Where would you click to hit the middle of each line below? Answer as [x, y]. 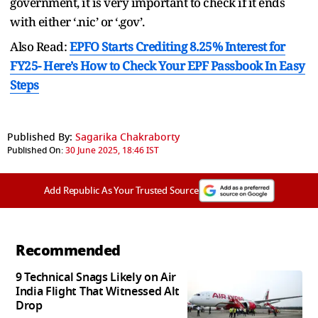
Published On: [35, 150]
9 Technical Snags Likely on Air [96, 277]
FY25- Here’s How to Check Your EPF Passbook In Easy [158, 65]
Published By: [40, 137]
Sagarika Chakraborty [127, 137]
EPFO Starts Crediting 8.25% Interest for [177, 46]
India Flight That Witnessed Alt [98, 291]
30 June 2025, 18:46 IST [112, 150]
